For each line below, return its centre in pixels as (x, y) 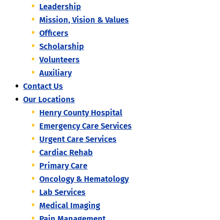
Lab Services (63, 192)
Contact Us (43, 86)
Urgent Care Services (78, 139)
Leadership (60, 7)
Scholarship (62, 47)
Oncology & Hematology (84, 179)
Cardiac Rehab (66, 153)
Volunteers (60, 60)
